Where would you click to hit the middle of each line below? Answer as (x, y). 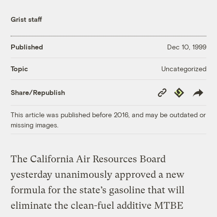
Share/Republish (38, 93)
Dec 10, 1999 (186, 47)
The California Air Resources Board (88, 159)
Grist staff (27, 19)
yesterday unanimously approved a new (98, 174)
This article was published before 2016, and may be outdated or (108, 114)
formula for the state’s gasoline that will (98, 190)
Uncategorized (184, 68)
